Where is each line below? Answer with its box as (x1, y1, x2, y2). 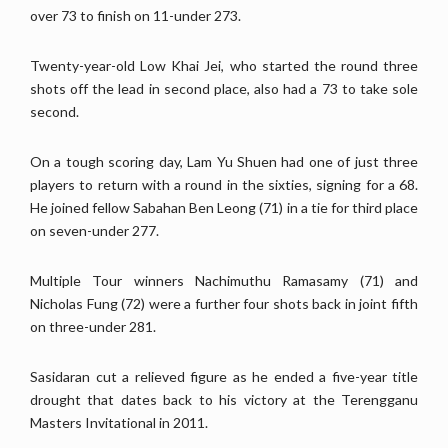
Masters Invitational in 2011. (30, 413, 208, 431)
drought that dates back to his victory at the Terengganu (30, 390, 418, 408)
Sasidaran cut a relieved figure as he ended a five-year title (30, 367, 418, 385)
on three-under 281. (30, 317, 156, 335)
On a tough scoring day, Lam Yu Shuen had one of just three (30, 152, 418, 170)
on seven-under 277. (30, 221, 159, 239)
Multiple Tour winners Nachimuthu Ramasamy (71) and (30, 271, 418, 289)
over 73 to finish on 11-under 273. (30, 6, 241, 24)
